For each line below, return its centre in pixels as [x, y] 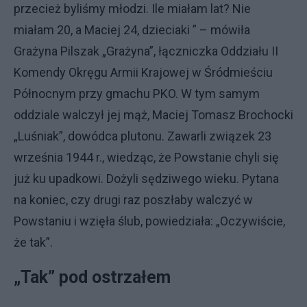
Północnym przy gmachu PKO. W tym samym [137, 94]
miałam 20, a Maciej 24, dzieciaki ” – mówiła [132, 30]
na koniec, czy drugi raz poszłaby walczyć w [133, 200]
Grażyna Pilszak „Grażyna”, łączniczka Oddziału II [146, 51]
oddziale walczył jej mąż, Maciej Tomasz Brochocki [153, 115]
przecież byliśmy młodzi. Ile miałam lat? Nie [132, 9]
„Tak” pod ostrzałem [94, 277]
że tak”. [33, 242]
